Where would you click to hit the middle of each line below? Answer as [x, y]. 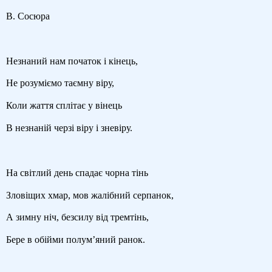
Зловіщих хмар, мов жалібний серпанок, [90, 195]
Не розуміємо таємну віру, [60, 83]
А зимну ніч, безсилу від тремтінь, [77, 217]
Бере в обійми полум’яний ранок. [76, 240]
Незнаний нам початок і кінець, [72, 61]
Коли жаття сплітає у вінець [64, 106]
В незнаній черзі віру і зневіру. [69, 128]
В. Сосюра [28, 16]
